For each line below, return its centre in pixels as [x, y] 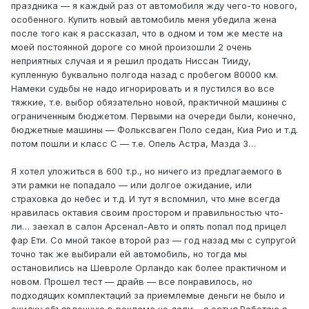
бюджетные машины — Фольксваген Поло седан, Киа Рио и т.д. [154, 130]
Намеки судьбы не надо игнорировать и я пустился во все [143, 89]
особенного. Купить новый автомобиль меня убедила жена [144, 20]
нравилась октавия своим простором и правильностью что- [147, 213]
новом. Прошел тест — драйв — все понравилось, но [132, 282]
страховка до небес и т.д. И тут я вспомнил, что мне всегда [146, 199]
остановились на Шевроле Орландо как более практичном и [149, 268]
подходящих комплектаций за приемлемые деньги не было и [148, 296]
